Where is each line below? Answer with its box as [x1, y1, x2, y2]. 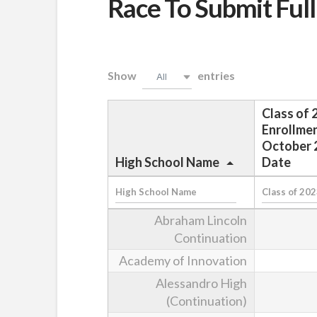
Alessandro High [156, 275, 247, 291]
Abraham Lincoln [154, 212, 247, 228]
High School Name [115, 154, 219, 170]
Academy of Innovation [119, 252, 247, 268]
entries [195, 68, 235, 82]
